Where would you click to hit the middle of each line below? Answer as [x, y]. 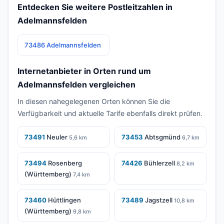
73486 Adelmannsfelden [63, 45]
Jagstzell [159, 200]
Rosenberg [65, 163]
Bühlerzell [159, 163]
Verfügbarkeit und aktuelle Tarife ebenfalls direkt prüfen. [110, 113]
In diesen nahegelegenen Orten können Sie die [94, 101]
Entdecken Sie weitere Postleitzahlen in [95, 7]
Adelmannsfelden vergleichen [76, 84]
